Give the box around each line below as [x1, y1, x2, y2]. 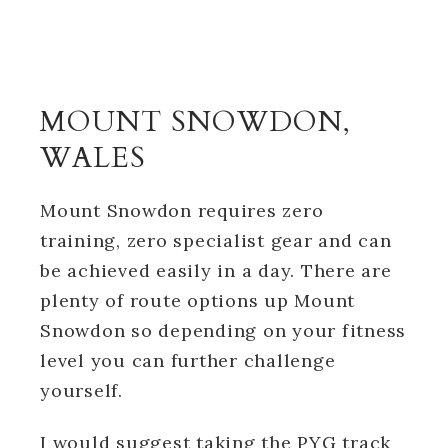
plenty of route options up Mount [40, 288, 355, 312]
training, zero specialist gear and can [40, 228, 392, 252]
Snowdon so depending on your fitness [40, 318, 406, 342]
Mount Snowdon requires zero [40, 198, 324, 222]
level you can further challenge [40, 348, 336, 372]
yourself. [40, 378, 123, 402]
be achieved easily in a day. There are [40, 258, 392, 282]
